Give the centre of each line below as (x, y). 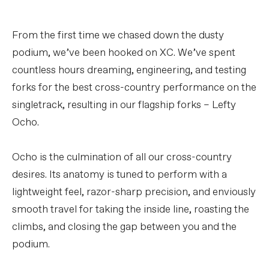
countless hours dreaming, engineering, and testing (129, 71)
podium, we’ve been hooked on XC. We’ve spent (124, 53)
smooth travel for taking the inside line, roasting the (131, 210)
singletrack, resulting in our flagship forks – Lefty (124, 106)
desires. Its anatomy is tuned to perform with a (119, 175)
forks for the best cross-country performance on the (134, 88)
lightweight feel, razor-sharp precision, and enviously (134, 193)
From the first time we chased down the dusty (118, 36)
